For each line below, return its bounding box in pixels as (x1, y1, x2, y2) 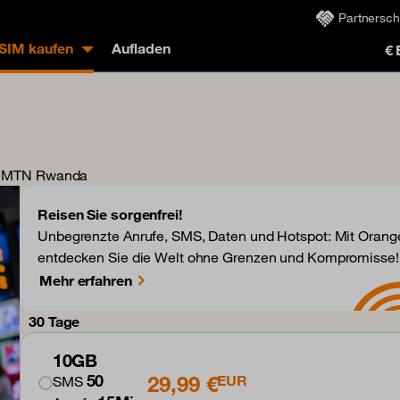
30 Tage (29, 312, 80, 330)
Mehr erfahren (39, 271, 132, 289)
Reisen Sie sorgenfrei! (37, 205, 182, 223)
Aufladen (112, 39, 171, 57)
